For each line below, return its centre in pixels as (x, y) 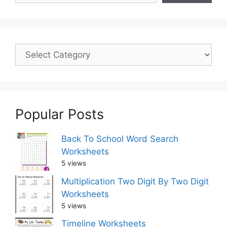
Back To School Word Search (120, 139)
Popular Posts (60, 115)
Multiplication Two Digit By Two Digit (135, 181)
